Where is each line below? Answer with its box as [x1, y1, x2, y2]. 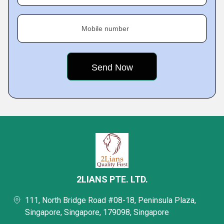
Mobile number [81, 24, 129, 32]
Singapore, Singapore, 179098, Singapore [25, 207, 169, 217]
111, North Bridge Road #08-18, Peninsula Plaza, [25, 195, 196, 205]
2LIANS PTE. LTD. [76, 174, 148, 184]
